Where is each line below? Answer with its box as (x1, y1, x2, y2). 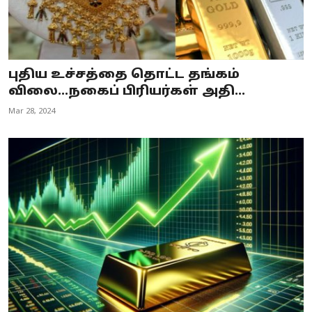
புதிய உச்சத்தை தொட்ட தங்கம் (8, 66, 240, 83)
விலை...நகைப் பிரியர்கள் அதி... (8, 83, 245, 100)
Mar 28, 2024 (8, 106, 55, 116)
